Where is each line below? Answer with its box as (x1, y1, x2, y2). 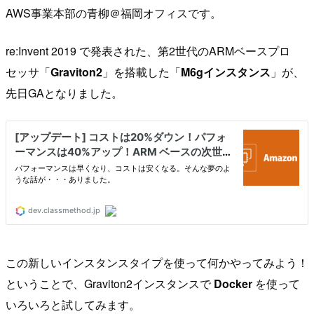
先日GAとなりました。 (6, 84, 123, 101)
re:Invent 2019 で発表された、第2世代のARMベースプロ (6, 42, 290, 59)
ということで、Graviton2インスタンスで (6, 275, 214, 292)
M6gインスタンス (181, 63, 271, 80)
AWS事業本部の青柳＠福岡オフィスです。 (6, 4, 221, 21)
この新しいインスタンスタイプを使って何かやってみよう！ (6, 254, 308, 271)
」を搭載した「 (102, 63, 181, 80)
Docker (214, 275, 252, 292)
